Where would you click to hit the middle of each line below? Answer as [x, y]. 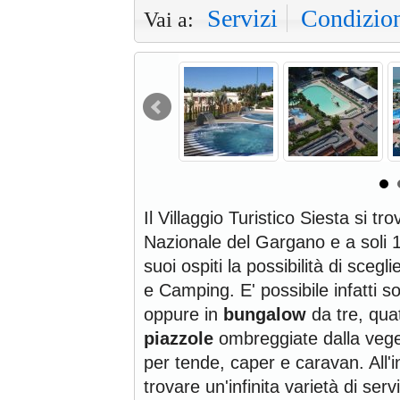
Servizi [242, 18]
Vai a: [169, 19]
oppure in [183, 314]
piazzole [179, 338]
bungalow [265, 314]
